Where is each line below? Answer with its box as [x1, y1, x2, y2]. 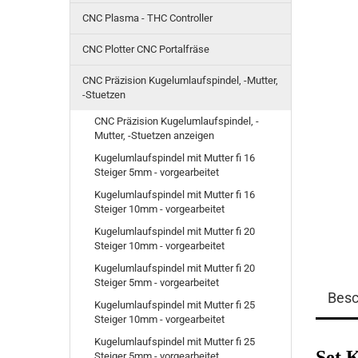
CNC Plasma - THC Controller [82, 12, 213, 24]
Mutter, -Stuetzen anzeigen [94, 129, 214, 141]
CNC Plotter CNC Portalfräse [82, 43, 209, 55]
